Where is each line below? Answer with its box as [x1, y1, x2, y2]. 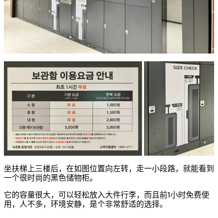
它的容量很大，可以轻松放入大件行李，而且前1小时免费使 [4, 189, 209, 199]
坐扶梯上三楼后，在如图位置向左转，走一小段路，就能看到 [4, 163, 214, 173]
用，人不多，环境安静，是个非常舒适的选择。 [4, 199, 167, 208]
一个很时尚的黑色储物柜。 [4, 172, 97, 182]
